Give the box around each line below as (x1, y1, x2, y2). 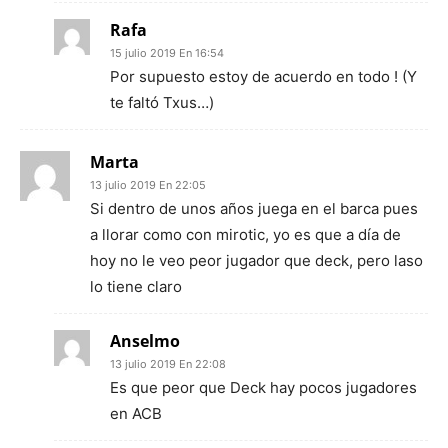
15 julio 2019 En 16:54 (110, 46, 224, 60)
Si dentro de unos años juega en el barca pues (90, 199, 418, 218)
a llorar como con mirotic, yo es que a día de (90, 225, 401, 244)
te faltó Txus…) (110, 93, 214, 112)
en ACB (110, 404, 162, 423)
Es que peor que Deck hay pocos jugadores (110, 378, 417, 397)
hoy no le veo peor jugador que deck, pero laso (90, 251, 423, 270)
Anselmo (110, 330, 180, 352)
